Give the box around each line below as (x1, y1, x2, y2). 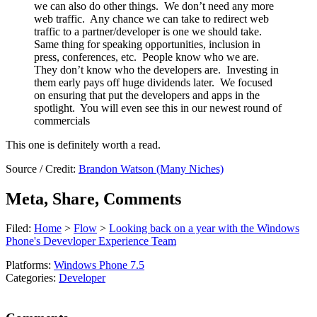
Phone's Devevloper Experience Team (6, 235, 176, 248)
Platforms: (6, 259, 54, 272)
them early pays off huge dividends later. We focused (34, 76, 272, 88)
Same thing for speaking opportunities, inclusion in (34, 38, 260, 50)
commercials (34, 114, 90, 127)
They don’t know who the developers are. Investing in (34, 63, 279, 76)
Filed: (6, 222, 34, 235)
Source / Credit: (6, 162, 79, 175)
